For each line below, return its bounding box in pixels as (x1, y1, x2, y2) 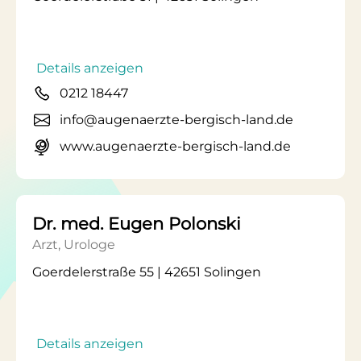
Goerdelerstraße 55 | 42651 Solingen (32, 264, 261, 280)
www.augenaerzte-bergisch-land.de (60, 139, 291, 154)
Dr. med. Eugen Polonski (32, 214, 241, 234)
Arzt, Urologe (32, 237, 115, 252)
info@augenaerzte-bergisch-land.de (60, 112, 293, 127)
